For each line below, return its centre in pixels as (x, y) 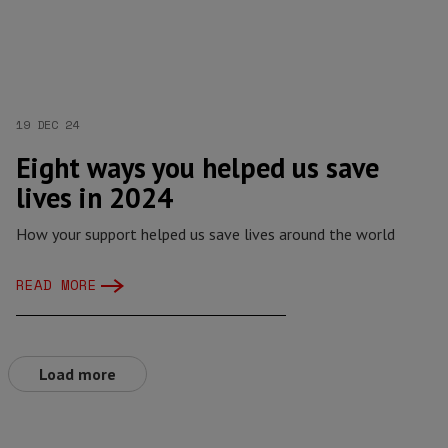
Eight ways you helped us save (197, 167)
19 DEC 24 (47, 124)
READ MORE (56, 284)
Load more (77, 374)
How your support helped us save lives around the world (205, 234)
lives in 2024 (94, 197)
